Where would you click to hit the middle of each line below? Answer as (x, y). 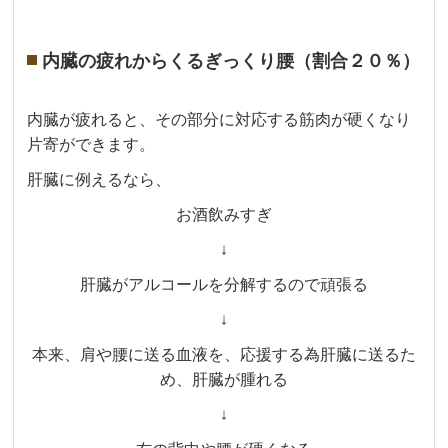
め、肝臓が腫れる (224, 380)
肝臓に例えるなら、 (99, 180)
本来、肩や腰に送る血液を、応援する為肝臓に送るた (224, 355)
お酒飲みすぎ (224, 215)
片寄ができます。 (91, 145)
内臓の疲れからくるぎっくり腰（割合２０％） (231, 61)
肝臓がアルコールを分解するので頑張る (224, 285)
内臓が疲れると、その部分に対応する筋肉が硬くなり (219, 120)
